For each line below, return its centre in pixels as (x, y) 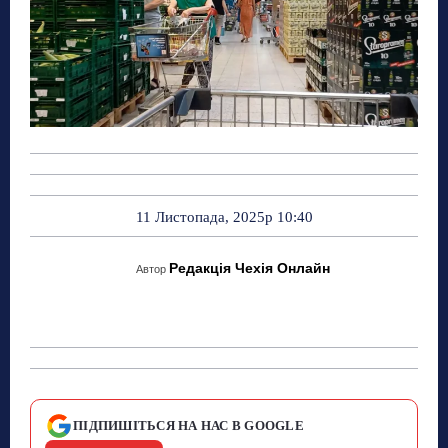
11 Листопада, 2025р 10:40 (224, 216)
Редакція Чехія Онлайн (249, 267)
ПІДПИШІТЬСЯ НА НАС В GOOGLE (189, 425)
